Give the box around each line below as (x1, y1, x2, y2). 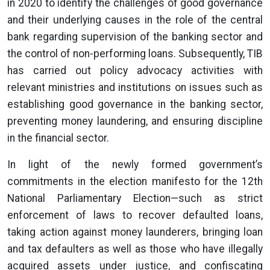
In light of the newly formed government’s (7, 159, 263, 171)
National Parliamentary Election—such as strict (7, 192, 263, 204)
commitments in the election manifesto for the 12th (7, 175, 263, 187)
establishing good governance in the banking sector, (7, 98, 263, 110)
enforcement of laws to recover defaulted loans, (7, 209, 263, 221)
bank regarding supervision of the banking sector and (7, 31, 263, 43)
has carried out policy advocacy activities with (7, 64, 263, 77)
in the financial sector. (7, 132, 109, 144)
